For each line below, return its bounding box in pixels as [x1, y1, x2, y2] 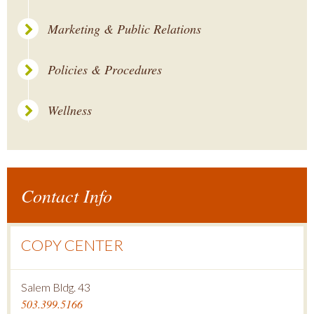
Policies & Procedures [48, 61, 162, 78]
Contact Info [21, 183, 112, 207]
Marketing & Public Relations [48, 20, 201, 37]
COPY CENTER [21, 235, 123, 254]
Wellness [48, 102, 92, 118]
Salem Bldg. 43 [21, 280, 90, 294]
